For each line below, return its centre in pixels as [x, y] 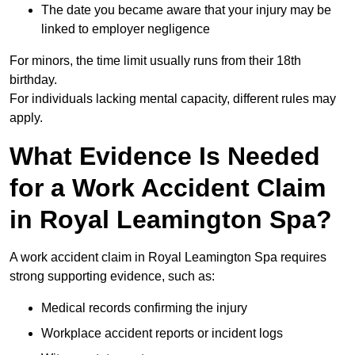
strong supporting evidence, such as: [112, 277]
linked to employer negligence [126, 29]
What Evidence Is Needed [165, 157]
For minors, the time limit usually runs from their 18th [155, 61]
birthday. [33, 80]
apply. [26, 118]
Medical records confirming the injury [144, 308]
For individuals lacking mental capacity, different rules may [173, 99]
